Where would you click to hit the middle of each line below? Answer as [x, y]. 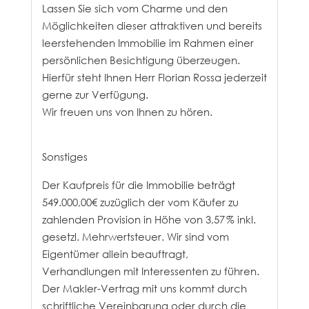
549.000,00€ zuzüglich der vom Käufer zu [140, 203]
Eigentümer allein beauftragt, [115, 255]
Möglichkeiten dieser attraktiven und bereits [152, 26]
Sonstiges [64, 157]
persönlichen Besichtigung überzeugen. [141, 60]
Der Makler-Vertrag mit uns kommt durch [144, 289]
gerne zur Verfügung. [95, 94]
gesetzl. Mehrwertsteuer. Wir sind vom [135, 237]
